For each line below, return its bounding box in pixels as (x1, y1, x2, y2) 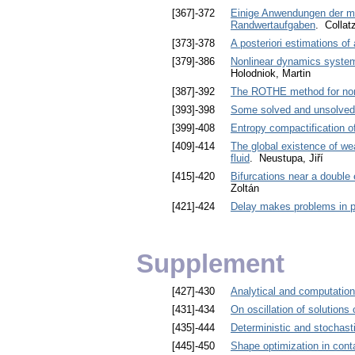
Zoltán (231, 181, 259, 194)
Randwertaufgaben (231, 18, 315, 31)
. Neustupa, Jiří (250, 151, 323, 164)
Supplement (136, 249, 284, 278)
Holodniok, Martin (231, 67, 311, 79)
